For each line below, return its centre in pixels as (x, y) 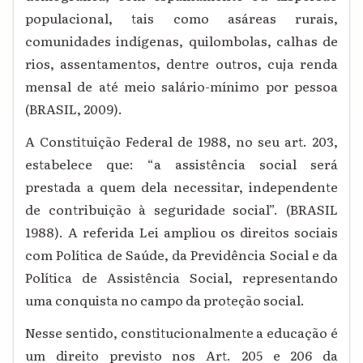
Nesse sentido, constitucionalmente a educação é (181, 333)
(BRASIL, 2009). (74, 109)
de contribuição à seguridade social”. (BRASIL (181, 209)
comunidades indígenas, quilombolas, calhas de (181, 41)
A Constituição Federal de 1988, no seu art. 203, (181, 141)
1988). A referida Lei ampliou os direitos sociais (181, 232)
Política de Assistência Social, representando (181, 278)
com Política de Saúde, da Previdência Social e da (181, 255)
